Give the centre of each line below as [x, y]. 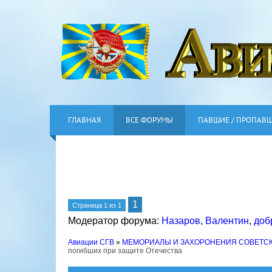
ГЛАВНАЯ [84, 120]
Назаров [181, 221]
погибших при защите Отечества [125, 251]
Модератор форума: [115, 221]
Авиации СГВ [91, 242]
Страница [88, 205]
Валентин [227, 221]
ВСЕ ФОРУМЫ [149, 120]
